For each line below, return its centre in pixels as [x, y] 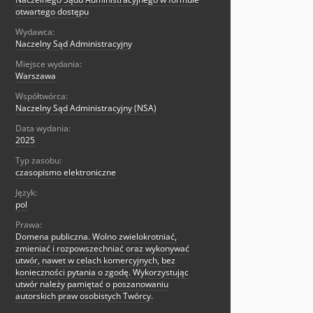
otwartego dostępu [52, 12]
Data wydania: [43, 129]
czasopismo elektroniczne [66, 173]
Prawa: [29, 225]
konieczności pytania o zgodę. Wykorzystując [102, 272]
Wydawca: [35, 32]
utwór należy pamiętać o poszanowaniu [92, 284]
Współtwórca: [42, 96]
